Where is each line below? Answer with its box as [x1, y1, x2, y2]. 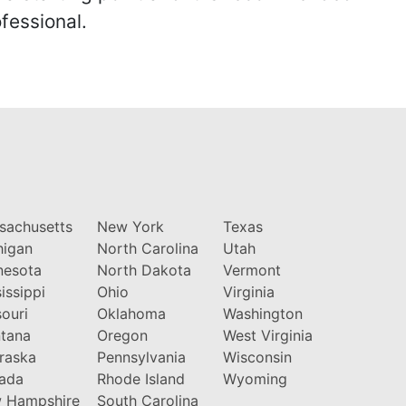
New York [96, 217, 164, 236]
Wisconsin [222, 347, 292, 366]
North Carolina [96, 238, 198, 257]
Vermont [222, 260, 281, 279]
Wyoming [222, 369, 287, 388]
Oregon [96, 325, 148, 344]
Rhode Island [96, 369, 185, 388]
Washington [222, 304, 303, 323]
